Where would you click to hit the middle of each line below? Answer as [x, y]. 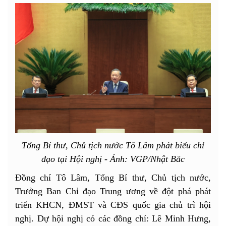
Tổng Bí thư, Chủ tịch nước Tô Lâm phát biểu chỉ [113, 146]
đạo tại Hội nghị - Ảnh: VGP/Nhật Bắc [113, 159]
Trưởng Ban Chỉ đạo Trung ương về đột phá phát [113, 191]
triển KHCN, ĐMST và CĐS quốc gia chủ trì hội [113, 205]
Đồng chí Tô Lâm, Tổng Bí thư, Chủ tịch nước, [113, 178]
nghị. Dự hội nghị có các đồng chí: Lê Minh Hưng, [113, 219]
